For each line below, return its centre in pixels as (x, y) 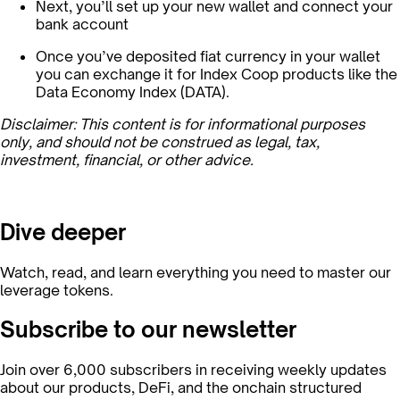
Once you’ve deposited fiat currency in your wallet (208, 56)
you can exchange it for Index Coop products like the (217, 74)
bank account (82, 24)
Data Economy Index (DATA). (133, 92)
